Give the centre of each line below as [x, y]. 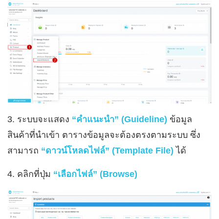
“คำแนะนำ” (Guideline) [120, 120]
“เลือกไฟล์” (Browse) [95, 174]
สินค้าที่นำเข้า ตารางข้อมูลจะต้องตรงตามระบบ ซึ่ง [104, 135]
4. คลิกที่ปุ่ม [30, 174]
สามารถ [24, 151]
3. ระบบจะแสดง [40, 120]
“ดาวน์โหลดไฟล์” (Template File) [107, 151]
